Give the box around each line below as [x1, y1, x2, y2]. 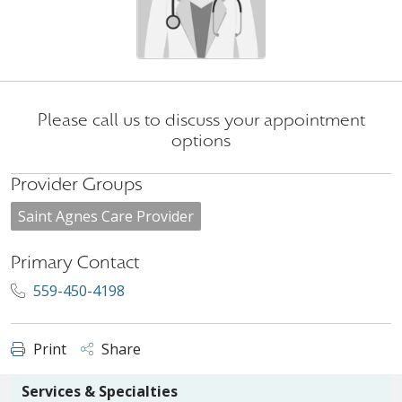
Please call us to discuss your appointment [37, 110, 365, 130]
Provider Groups [11, 174, 143, 195]
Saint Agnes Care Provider [18, 206, 194, 226]
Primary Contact [11, 252, 140, 273]
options [171, 131, 231, 151]
